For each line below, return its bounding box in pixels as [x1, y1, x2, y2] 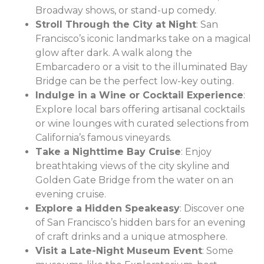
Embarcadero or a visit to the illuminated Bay [35, 61, 247, 73]
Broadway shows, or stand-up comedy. [35, 5, 216, 16]
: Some [202, 245, 233, 257]
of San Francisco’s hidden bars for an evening [35, 217, 246, 229]
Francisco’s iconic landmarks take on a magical [35, 33, 251, 45]
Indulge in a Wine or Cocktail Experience [35, 90, 243, 101]
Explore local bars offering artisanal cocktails [35, 104, 245, 115]
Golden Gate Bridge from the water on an [35, 174, 233, 186]
